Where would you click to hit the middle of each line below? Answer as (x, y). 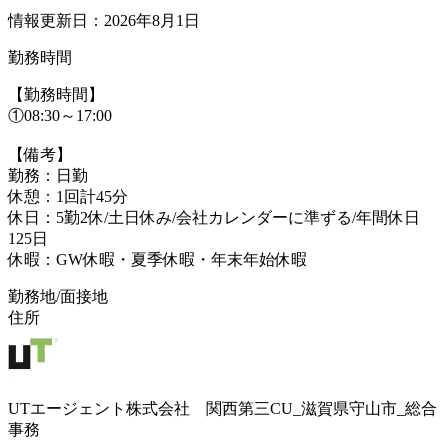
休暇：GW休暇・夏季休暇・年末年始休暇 (157, 259)
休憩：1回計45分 (68, 196)
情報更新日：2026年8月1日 (104, 20)
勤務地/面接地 (58, 296)
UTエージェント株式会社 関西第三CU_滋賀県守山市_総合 (222, 408)
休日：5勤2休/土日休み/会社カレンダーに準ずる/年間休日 (214, 217)
